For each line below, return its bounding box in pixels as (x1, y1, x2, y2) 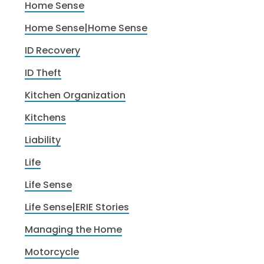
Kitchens (25, 110, 67, 124)
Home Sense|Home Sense (25, 21, 148, 35)
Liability (25, 133, 61, 147)
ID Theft (25, 65, 62, 80)
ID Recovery (25, 43, 81, 57)
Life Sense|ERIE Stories (25, 200, 130, 214)
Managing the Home (25, 222, 123, 236)
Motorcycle (25, 245, 80, 259)
